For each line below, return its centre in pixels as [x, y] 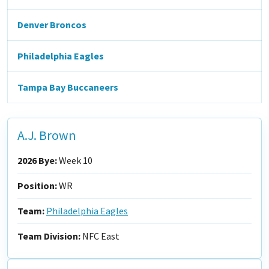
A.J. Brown [47, 135]
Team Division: [49, 236]
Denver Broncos [52, 25]
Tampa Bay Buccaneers [68, 87]
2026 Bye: [37, 160]
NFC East [100, 236]
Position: [37, 186]
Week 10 [75, 160]
